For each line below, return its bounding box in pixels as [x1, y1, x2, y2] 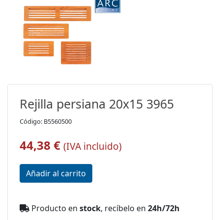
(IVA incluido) [63, 139, 122, 153]
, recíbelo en [101, 202, 148, 214]
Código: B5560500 [20, 116, 72, 126]
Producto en [29, 202, 80, 214]
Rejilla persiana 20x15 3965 [20, 95, 174, 112]
